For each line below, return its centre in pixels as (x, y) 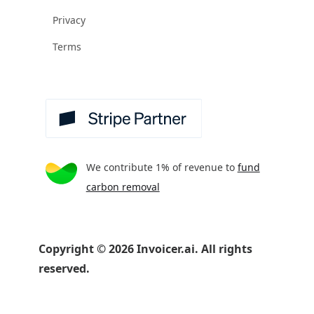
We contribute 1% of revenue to (162, 167)
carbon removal (123, 186)
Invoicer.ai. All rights (193, 248)
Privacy (69, 20)
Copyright (68, 248)
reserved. (64, 268)
